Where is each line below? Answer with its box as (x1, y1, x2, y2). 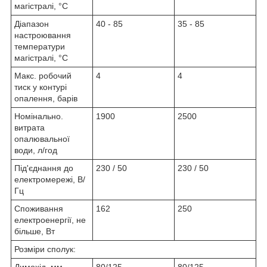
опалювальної (14, 134, 70, 144)
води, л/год (14, 145, 57, 156)
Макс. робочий (14, 71, 72, 81)
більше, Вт (14, 226, 55, 237)
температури (14, 42, 65, 52)
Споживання (14, 204, 63, 214)
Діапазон (14, 19, 49, 29)
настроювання (14, 30, 71, 41)
